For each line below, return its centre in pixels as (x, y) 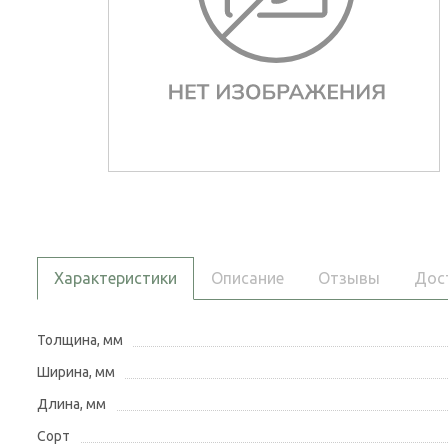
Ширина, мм (76, 372)
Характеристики (115, 278)
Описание (247, 278)
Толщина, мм (80, 340)
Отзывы (349, 278)
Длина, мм (71, 404)
